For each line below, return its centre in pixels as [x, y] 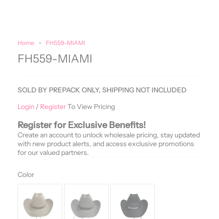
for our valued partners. [53, 152]
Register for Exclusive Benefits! [82, 125]
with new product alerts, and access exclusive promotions [106, 143]
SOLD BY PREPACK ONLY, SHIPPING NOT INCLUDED [102, 90]
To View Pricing [90, 106]
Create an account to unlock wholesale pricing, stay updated [109, 135]
